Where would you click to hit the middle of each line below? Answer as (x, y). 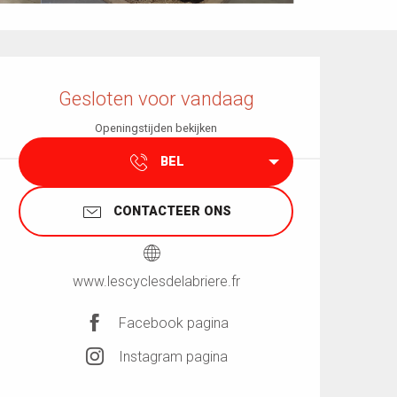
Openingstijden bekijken (156, 128)
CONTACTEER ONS (172, 211)
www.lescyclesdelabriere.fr (156, 282)
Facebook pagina (173, 323)
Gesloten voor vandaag (156, 99)
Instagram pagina (173, 356)
